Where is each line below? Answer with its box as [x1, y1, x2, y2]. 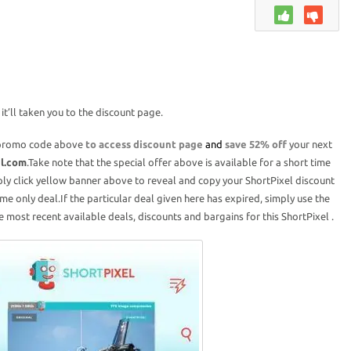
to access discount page [85, 138, 205, 150]
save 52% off [224, 138, 287, 150]
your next [286, 138, 332, 150]
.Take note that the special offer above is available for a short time [27, 156, 331, 168]
